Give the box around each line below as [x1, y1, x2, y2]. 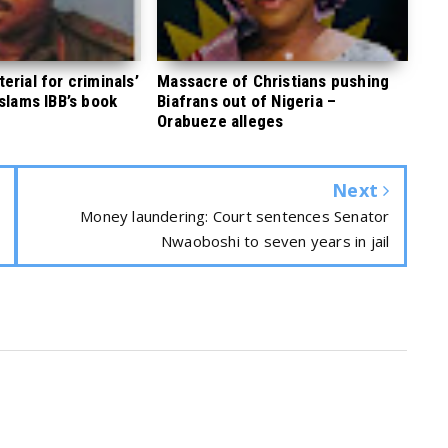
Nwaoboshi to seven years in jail [160, 231, 390, 251]
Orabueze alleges [157, 111, 284, 131]
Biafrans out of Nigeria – [157, 91, 337, 111]
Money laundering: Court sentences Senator [80, 206, 390, 226]
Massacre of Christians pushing [157, 71, 390, 91]
